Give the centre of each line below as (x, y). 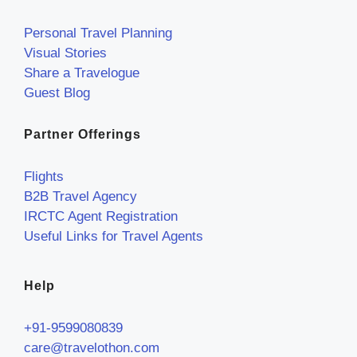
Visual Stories (65, 53)
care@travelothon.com (92, 347)
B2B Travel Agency (80, 196)
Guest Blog (57, 92)
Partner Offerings (82, 134)
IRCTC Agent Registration (101, 216)
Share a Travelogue (82, 73)
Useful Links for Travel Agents (114, 236)
